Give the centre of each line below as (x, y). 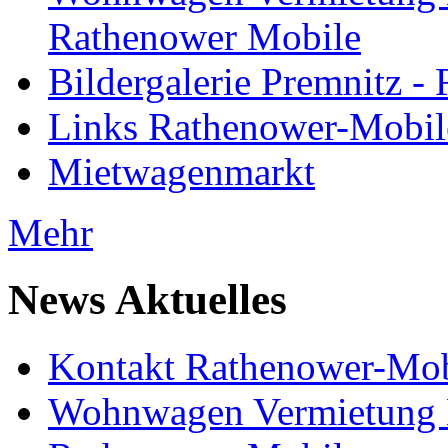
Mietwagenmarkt (181, 171)
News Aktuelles (147, 299)
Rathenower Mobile (204, 36)
